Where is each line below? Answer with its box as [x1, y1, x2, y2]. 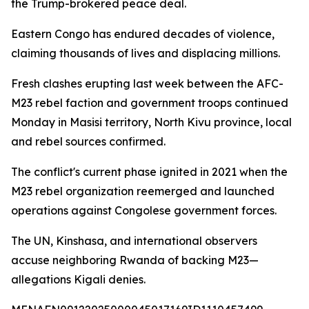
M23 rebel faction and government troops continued [11, 96, 288, 110]
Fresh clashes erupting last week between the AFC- [11, 77, 283, 90]
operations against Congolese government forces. [11, 203, 277, 217]
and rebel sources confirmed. [11, 134, 166, 148]
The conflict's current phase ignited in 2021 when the [11, 165, 288, 179]
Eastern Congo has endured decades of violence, [11, 27, 275, 41]
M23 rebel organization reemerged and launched [11, 184, 275, 198]
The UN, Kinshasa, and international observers [11, 234, 257, 248]
